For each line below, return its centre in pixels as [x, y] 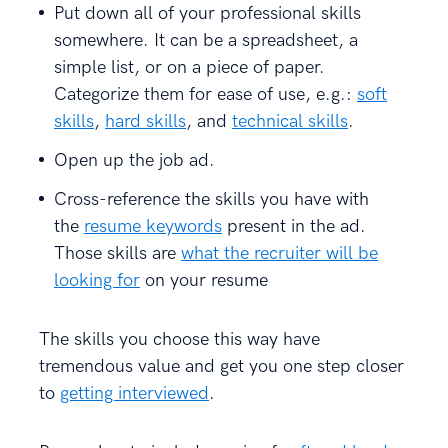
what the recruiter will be [279, 253]
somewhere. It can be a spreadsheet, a [206, 40]
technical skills [290, 121]
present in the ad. [294, 226]
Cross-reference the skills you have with [211, 199]
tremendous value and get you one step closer [221, 366]
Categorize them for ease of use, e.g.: [205, 94]
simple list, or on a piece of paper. [189, 67]
